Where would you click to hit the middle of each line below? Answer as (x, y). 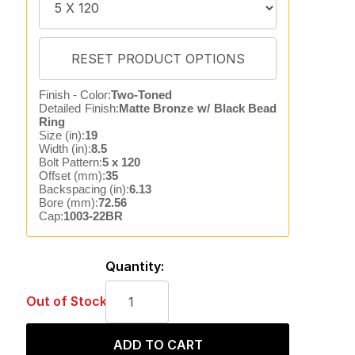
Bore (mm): (68, 202)
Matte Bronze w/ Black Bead (198, 108)
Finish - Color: (74, 95)
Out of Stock (66, 301)
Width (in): (65, 149)
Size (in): (61, 135)
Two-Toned (141, 95)
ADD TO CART (158, 345)
